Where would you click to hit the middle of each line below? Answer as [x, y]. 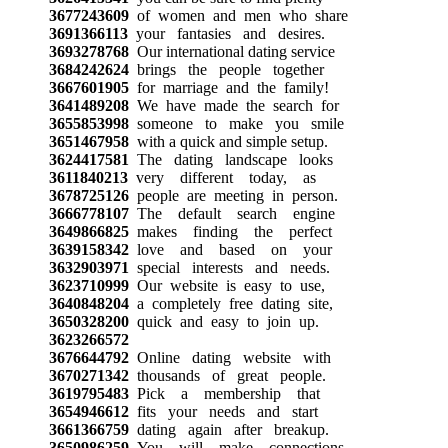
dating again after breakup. [228, 429]
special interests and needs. [229, 267]
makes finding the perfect [230, 231]
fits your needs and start [223, 411]
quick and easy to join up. [223, 321]
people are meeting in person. [233, 195]
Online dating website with [229, 357]
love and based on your [230, 249]
